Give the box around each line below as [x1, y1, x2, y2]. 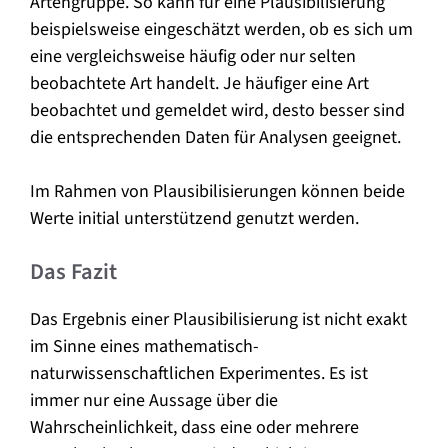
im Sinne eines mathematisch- [30, 333, 259, 359]
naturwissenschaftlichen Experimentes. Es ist [30, 360, 368, 386]
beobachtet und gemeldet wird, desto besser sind [30, 97, 405, 123]
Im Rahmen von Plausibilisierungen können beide [30, 178, 405, 204]
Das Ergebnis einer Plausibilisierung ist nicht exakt [30, 306, 407, 332]
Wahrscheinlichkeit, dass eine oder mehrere [30, 414, 359, 440]
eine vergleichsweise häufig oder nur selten [30, 43, 356, 69]
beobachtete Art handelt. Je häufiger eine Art [30, 70, 369, 96]
